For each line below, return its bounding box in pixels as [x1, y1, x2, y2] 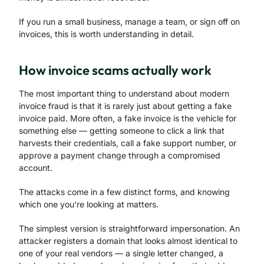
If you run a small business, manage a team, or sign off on [19, 16, 240, 27]
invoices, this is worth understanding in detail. [19, 29, 194, 39]
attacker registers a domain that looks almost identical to [19, 236, 237, 246]
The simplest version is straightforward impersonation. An [19, 223, 240, 233]
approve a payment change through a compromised [19, 150, 220, 160]
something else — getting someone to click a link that [19, 126, 225, 136]
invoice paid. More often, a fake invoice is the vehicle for [19, 113, 236, 123]
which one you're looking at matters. [19, 199, 159, 209]
